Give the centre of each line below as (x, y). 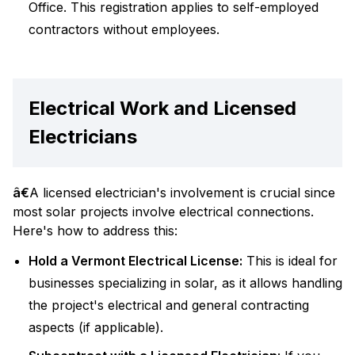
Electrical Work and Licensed (162, 108)
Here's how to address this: (95, 231)
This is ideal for (290, 261)
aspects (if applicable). (96, 327)
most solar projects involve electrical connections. (163, 212)
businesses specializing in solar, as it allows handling (185, 283)
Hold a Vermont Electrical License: (136, 261)
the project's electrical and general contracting (169, 305)
